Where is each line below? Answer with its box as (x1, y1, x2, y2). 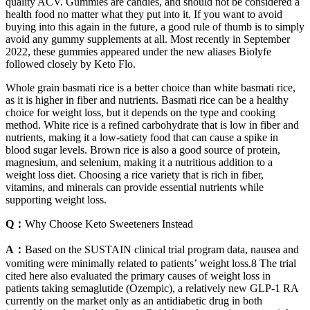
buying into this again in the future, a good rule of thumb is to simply (6, 20, 304, 33)
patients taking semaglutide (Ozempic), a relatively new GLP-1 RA (6, 282, 298, 294)
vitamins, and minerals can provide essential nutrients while (6, 181, 264, 193)
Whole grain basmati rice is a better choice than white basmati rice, (6, 81, 295, 93)
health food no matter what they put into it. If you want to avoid (6, 8, 282, 20)
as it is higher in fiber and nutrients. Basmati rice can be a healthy (6, 93, 289, 106)
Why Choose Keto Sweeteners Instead (25, 217, 193, 230)
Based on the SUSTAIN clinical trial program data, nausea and (25, 243, 299, 255)
